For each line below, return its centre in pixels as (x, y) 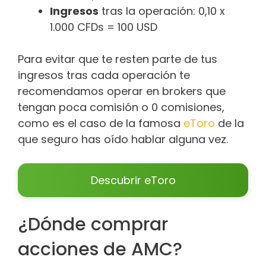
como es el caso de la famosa (101, 123)
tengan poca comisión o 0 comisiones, (121, 107)
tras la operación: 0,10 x (162, 11)
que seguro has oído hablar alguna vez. (123, 140)
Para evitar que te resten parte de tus (118, 59)
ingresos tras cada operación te (104, 75)
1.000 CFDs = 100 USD (104, 27)
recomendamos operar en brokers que (122, 91)
